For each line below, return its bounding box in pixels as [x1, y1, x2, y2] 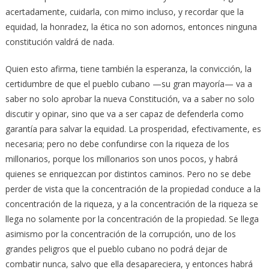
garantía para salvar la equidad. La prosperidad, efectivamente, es [5, 123, 261, 135]
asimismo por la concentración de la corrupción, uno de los [5, 228, 236, 240]
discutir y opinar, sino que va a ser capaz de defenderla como [5, 108, 244, 120]
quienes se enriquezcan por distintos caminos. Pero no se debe [5, 168, 251, 180]
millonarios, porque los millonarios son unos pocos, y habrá [5, 153, 238, 165]
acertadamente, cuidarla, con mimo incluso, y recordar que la [5, 6, 244, 18]
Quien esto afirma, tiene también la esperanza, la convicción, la [5, 63, 252, 75]
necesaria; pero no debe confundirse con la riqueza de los [5, 138, 229, 150]
